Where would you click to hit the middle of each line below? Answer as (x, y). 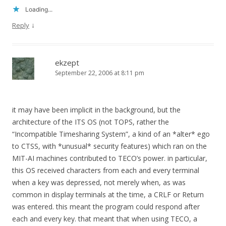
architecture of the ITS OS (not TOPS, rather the (91, 122)
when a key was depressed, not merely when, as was (99, 183)
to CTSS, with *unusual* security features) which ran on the (109, 146)
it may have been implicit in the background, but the (96, 110)
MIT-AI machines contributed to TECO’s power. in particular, (110, 158)
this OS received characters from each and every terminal (106, 171)
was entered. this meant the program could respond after (106, 207)
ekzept (67, 63)
